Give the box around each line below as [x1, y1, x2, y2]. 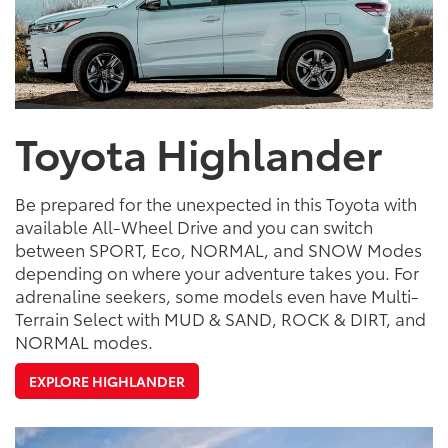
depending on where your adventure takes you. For [15, 260, 419, 285]
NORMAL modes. [15, 329, 153, 354]
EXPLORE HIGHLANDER [29, 371, 185, 392]
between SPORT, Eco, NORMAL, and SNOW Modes [15, 237, 422, 262]
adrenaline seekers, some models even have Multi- [15, 283, 419, 308]
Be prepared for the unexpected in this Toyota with [15, 191, 417, 216]
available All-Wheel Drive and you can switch [15, 214, 373, 239]
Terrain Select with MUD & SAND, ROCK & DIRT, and [15, 306, 426, 331]
